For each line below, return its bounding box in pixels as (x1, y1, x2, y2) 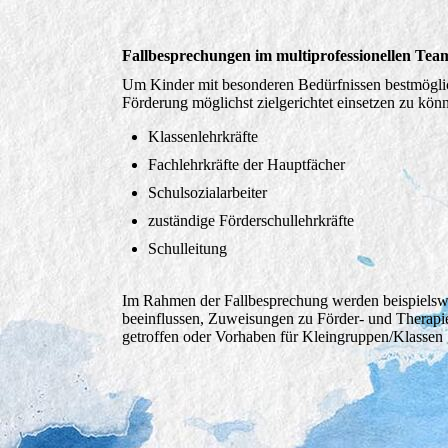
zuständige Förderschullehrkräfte (148, 212, 354, 230)
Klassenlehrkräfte (148, 128, 258, 146)
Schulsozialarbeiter (148, 184, 267, 202)
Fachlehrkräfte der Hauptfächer (148, 156, 345, 174)
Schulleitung (148, 240, 227, 258)
